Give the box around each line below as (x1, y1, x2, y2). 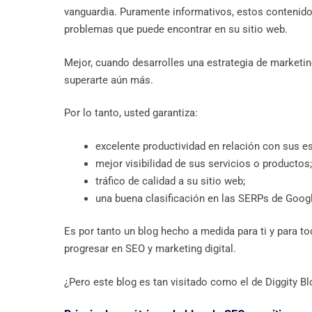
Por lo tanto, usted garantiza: (64, 107, 198, 120)
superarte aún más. (64, 73, 153, 86)
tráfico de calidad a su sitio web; (95, 174, 245, 187)
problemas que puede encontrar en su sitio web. (64, 23, 288, 36)
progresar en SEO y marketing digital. (64, 242, 236, 256)
